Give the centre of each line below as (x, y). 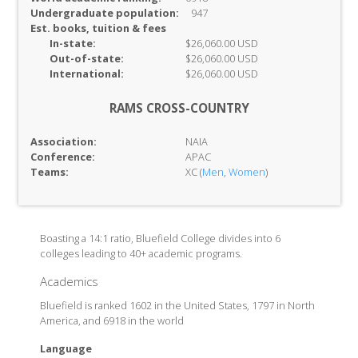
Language (66, 348)
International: (86, 74)
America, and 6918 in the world (111, 320)
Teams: (49, 172)
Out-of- (70, 58)
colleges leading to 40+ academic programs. (141, 253)
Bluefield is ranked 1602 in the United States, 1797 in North (177, 305)
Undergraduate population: (104, 13)
